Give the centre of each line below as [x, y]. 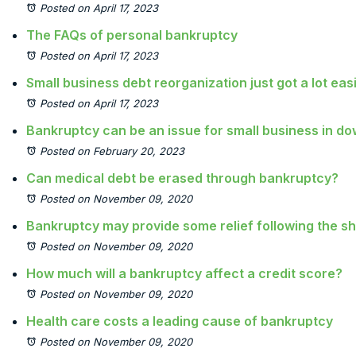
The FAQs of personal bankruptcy [132, 35]
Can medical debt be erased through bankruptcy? [182, 178]
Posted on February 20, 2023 [112, 151]
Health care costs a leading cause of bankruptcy [180, 321]
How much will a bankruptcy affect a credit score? [184, 273]
